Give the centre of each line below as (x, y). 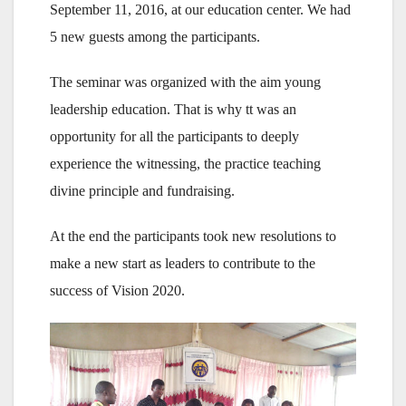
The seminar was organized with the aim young (185, 82)
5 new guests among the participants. (155, 37)
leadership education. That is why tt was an (173, 110)
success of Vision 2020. (117, 291)
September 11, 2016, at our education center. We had (200, 10)
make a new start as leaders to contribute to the (183, 264)
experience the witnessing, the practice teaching (185, 164)
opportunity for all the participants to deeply (174, 137)
